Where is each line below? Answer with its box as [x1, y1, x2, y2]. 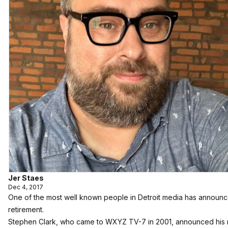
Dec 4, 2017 [8, 183, 43, 191]
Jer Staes [8, 174, 44, 182]
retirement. [8, 205, 44, 214]
